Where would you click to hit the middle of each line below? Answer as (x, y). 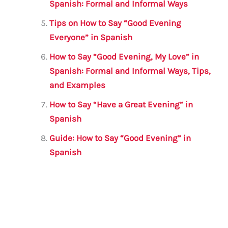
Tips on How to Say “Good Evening (116, 23)
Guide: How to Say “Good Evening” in (120, 138)
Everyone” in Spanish (91, 37)
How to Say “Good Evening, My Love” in (124, 57)
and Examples (78, 85)
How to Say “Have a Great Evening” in (121, 105)
